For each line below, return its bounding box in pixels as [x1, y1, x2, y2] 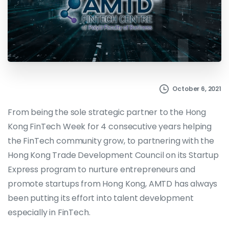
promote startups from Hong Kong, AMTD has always [8, 177, 218, 190]
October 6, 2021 [172, 84, 221, 93]
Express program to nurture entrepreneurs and [8, 163, 195, 175]
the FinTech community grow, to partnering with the [8, 134, 214, 147]
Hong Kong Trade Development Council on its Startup [8, 149, 219, 161]
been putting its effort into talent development [8, 192, 194, 204]
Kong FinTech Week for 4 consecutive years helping [8, 120, 212, 132]
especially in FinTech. [8, 206, 90, 218]
